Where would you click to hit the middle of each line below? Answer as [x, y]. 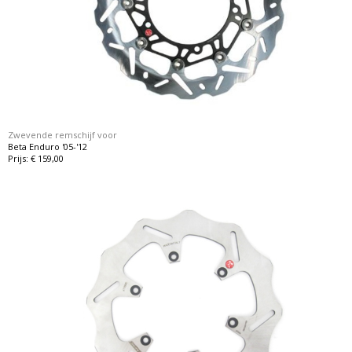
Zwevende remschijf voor [63, 135]
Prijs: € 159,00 [36, 159]
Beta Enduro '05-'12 [48, 147]
